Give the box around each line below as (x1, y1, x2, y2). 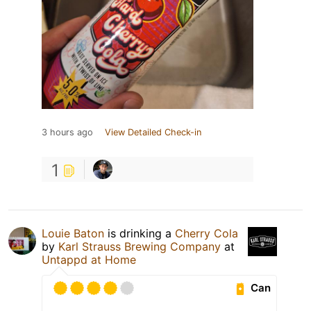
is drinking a (104, 226, 175, 240)
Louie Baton (42, 226, 104, 240)
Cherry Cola (175, 226, 238, 240)
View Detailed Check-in (105, 126, 201, 137)
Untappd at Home (42, 252, 136, 267)
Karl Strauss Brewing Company (58, 239, 221, 253)
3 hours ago (42, 126, 93, 137)
